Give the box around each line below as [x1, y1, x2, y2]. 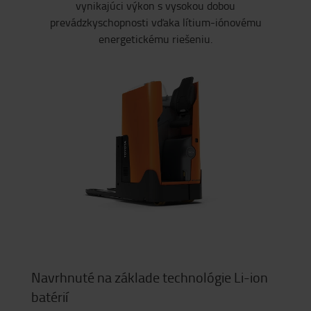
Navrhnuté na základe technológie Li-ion [31, 267, 268, 287]
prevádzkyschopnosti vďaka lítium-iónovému [49, 15, 262, 30]
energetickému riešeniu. [99, 31, 212, 47]
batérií [31, 286, 68, 306]
